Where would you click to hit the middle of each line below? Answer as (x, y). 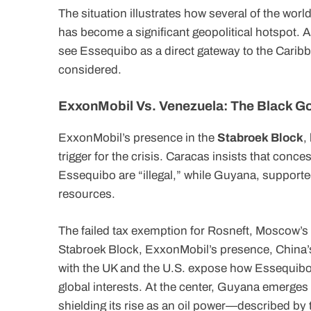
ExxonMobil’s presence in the (138, 138)
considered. (90, 69)
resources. (87, 194)
